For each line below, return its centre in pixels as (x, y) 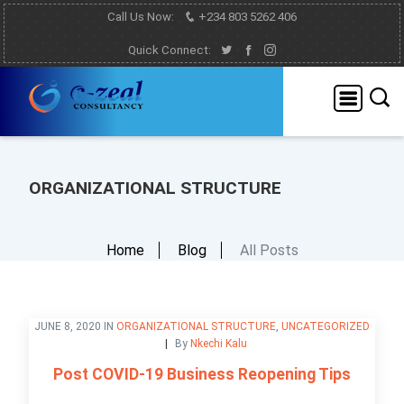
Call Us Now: (142, 17)
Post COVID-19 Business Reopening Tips (202, 374)
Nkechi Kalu (218, 343)
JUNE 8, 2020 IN (75, 326)
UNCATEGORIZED (326, 326)
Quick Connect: (171, 50)
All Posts (269, 250)
